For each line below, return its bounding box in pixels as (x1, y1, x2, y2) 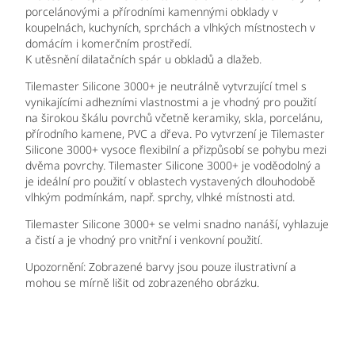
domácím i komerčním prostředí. (25, 36, 192, 52)
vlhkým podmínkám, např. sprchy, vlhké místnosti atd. (25, 189, 295, 205)
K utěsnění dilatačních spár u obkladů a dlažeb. (25, 52, 261, 67)
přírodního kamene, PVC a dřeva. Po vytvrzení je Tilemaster (25, 126, 325, 142)
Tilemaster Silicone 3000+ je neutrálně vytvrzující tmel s (25, 78, 307, 94)
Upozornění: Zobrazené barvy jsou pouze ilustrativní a (25, 259, 296, 275)
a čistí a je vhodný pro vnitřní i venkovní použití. (25, 232, 262, 248)
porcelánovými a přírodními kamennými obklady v (25, 4, 278, 20)
